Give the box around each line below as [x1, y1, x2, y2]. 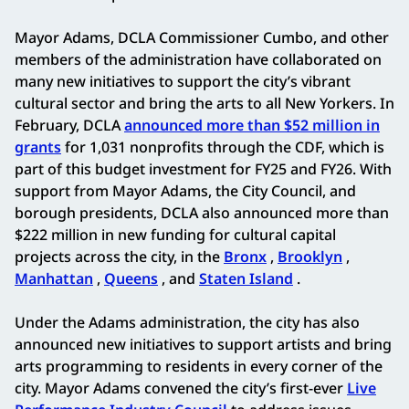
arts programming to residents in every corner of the [15, 355, 383, 376]
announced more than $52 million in [124, 114, 380, 135]
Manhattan [15, 267, 93, 288]
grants [15, 136, 61, 157]
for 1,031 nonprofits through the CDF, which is [61, 136, 384, 157]
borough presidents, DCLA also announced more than [15, 202, 389, 223]
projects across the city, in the [15, 246, 224, 267]
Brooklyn [278, 246, 342, 267]
